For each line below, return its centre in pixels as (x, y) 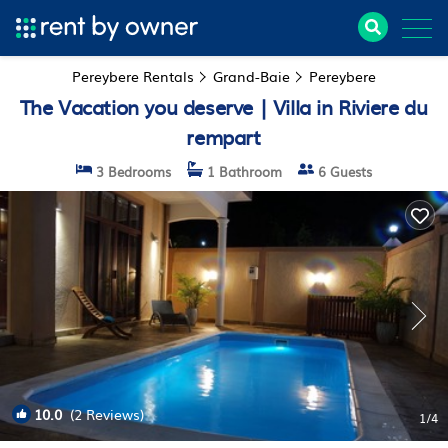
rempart (223, 136)
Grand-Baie (251, 76)
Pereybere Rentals (134, 76)
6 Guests (342, 171)
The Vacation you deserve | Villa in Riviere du (223, 106)
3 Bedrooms (131, 171)
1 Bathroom (242, 171)
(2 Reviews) (103, 414)
